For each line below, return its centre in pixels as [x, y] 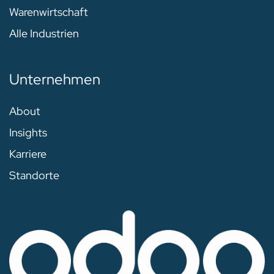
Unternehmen [55, 80]
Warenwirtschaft [49, 12]
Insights [28, 133]
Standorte [34, 176]
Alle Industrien [44, 34]
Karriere [28, 154]
